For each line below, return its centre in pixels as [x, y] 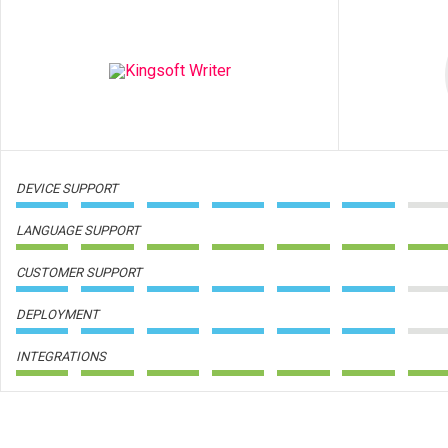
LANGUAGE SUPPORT [78, 230]
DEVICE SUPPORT [67, 188]
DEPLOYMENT [57, 314]
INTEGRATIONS [61, 356]
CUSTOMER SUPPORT [79, 272]
